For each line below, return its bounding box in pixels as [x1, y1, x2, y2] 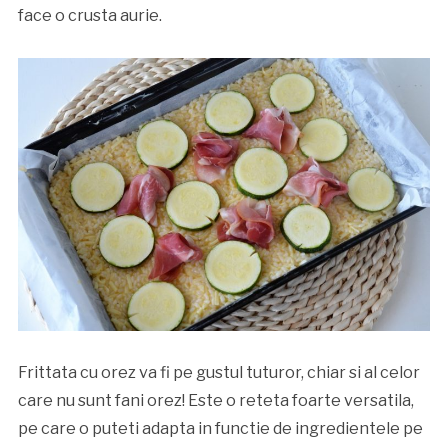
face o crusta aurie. [17, 6, 162, 26]
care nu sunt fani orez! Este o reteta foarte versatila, [17, 391, 414, 411]
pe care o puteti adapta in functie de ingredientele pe [17, 419, 423, 439]
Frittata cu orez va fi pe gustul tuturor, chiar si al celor [17, 363, 420, 383]
